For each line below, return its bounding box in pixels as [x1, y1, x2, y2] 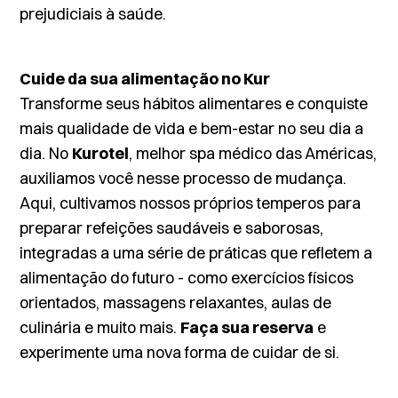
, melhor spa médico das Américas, [129, 143, 378, 163]
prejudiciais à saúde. [20, 4, 167, 24]
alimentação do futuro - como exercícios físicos [20, 267, 354, 288]
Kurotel [72, 143, 130, 163]
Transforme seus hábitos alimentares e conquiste [20, 93, 369, 114]
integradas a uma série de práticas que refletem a [20, 243, 373, 263]
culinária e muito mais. [20, 317, 181, 338]
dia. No [20, 143, 73, 163]
